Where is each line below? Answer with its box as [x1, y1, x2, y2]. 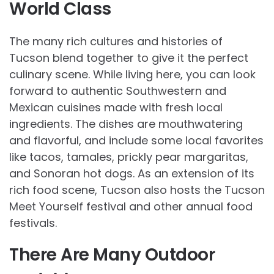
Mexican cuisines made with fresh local [9, 99, 223, 115]
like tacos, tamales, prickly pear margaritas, [9, 149, 248, 165]
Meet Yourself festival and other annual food [9, 198, 253, 214]
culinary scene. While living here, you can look [9, 66, 256, 82]
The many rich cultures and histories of [9, 33, 223, 49]
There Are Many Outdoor [9, 242, 215, 267]
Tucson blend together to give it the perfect [9, 50, 248, 65]
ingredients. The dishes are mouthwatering [9, 116, 243, 131]
